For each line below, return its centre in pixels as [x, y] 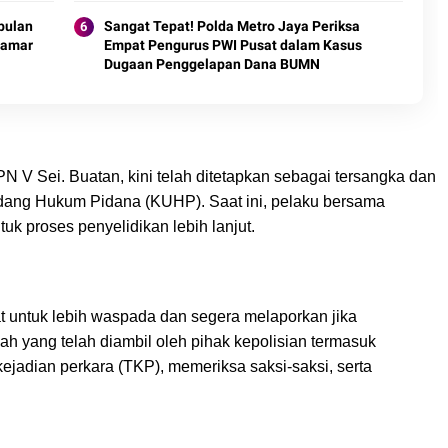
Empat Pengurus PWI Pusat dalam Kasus [232, 44]
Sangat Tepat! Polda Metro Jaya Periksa [231, 25]
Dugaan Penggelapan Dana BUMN [211, 63]
